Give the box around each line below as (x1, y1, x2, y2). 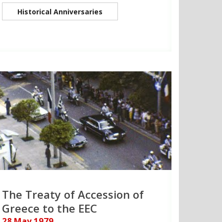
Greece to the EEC (2, 201, 97, 216)
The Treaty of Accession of (2, 187, 144, 202)
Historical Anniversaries (17, 6, 103, 16)
